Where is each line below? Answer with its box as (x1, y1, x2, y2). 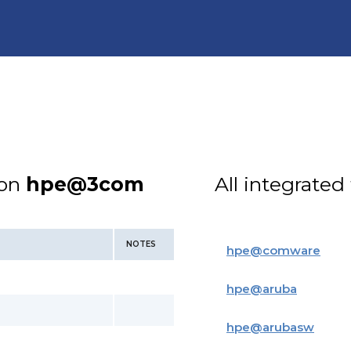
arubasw (262, 320, 314, 335)
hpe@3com (26, 172, 144, 196)
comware (262, 243, 320, 258)
